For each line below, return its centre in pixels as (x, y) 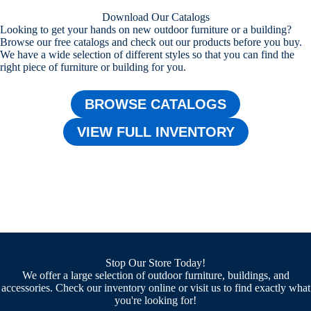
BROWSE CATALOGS (155, 104)
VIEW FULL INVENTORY (155, 132)
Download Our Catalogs (155, 17)
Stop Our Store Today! (155, 263)
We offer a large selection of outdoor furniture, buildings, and (155, 276)
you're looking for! (155, 301)
